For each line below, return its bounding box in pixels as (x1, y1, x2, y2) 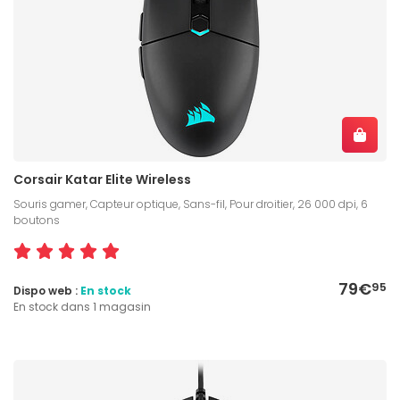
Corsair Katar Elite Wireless (13, 170, 191, 188)
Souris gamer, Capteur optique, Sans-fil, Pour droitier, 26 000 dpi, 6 (13, 196, 368, 212)
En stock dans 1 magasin (13, 298, 151, 314)
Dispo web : (13, 282, 80, 298)
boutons (13, 212, 60, 228)
